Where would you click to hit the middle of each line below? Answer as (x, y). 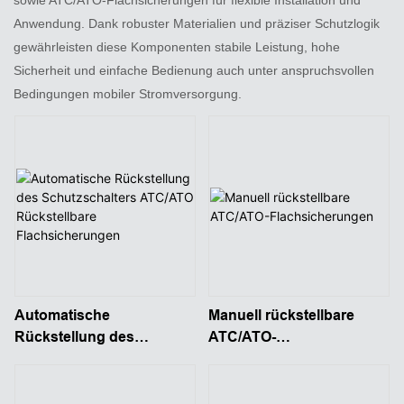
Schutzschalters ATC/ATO (103, 359)
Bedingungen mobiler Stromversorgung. (128, 93)
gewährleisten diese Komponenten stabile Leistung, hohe (177, 46)
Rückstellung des (74, 337)
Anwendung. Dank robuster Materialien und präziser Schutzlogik (197, 23)
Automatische (62, 316)
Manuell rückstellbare (281, 316)
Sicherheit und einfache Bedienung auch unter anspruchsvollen (194, 70)
